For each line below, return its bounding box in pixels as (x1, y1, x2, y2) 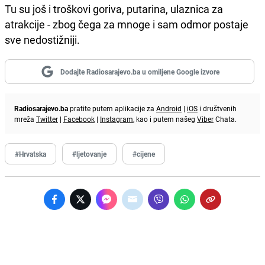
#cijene (132, 148, 155, 159)
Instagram (100, 114, 133, 124)
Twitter (36, 114, 58, 124)
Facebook (63, 114, 95, 124)
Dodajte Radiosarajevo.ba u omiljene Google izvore (60, 66, 219, 76)
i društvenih (198, 103, 237, 113)
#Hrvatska (15, 148, 46, 159)
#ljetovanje (72, 148, 106, 159)
